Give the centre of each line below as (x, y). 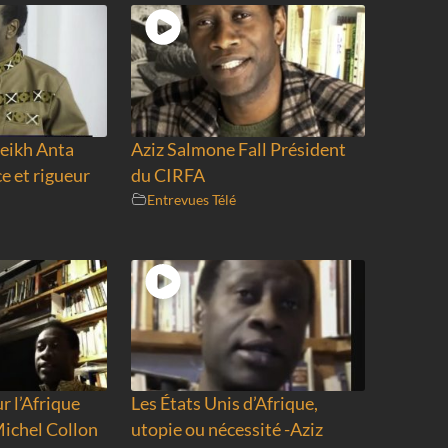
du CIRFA (167, 175)
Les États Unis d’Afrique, (224, 404)
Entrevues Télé (191, 199)
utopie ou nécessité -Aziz (226, 430)
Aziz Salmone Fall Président (238, 149)
